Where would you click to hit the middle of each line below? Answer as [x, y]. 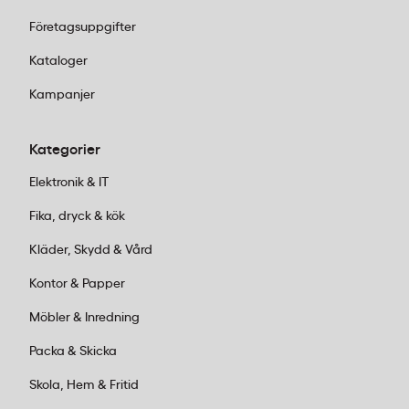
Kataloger [58, 61]
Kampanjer [62, 95]
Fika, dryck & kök [77, 216]
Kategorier [65, 150]
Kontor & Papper [77, 284]
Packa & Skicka [73, 351]
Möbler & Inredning [84, 318]
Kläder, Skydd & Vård [91, 250]
